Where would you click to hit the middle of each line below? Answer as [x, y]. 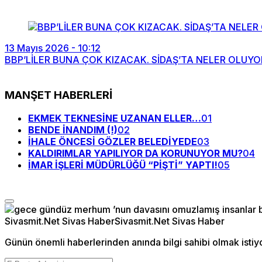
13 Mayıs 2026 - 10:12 [53, 48]
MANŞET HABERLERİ [58, 95]
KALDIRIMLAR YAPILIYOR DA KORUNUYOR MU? [135, 154]
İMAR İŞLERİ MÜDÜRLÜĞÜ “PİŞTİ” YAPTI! [123, 165]
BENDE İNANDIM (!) [73, 130]
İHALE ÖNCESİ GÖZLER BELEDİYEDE [113, 142]
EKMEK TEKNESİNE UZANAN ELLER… [115, 118]
